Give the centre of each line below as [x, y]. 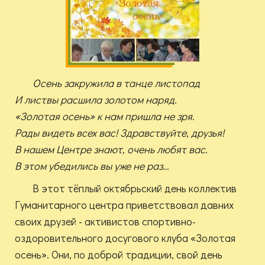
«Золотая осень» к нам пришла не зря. [105, 116]
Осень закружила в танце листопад [116, 83]
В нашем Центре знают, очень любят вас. [111, 149]
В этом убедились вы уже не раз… [92, 166]
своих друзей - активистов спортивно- [105, 222]
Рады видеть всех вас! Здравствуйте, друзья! [119, 133]
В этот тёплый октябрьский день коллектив [135, 188]
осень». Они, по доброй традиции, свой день [119, 255]
